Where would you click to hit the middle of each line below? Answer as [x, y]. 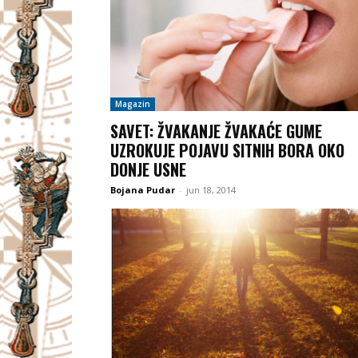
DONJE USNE [148, 169]
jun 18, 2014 [211, 189]
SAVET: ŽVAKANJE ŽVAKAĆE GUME [216, 131]
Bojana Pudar [143, 189]
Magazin [133, 103]
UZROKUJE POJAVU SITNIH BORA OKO [227, 150]
